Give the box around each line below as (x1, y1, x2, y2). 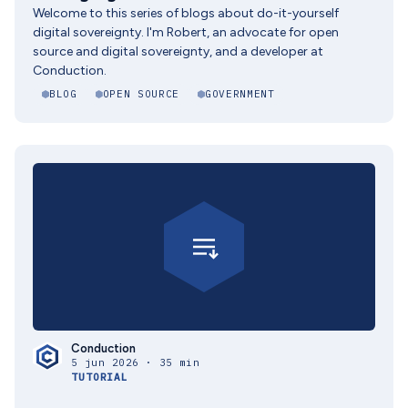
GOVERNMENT (204, 87, 275, 100)
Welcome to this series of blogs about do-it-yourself (33, 5, 339, 21)
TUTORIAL (71, 371, 129, 383)
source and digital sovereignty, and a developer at (33, 44, 323, 59)
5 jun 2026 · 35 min (71, 356, 200, 369)
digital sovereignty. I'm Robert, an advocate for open (33, 25, 339, 40)
